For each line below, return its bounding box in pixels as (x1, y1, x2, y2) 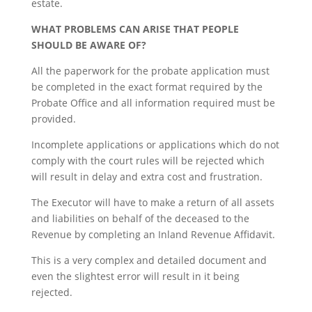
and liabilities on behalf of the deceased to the (31, 211, 249, 225)
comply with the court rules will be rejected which (31, 153, 265, 167)
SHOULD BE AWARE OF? (31, 38, 146, 52)
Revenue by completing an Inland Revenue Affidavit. (31, 227, 275, 241)
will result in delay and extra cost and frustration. (31, 169, 263, 183)
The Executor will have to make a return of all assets (31, 195, 274, 209)
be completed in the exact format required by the (31, 79, 263, 93)
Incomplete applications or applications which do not (31, 137, 279, 151)
